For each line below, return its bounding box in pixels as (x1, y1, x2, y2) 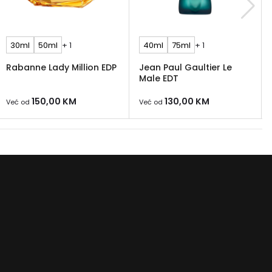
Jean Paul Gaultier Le (138, 61, 232, 74)
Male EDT (138, 72, 178, 85)
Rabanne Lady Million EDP (6, 61, 117, 74)
